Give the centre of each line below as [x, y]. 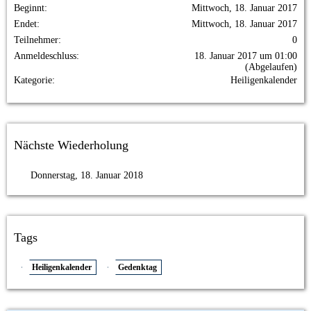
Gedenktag [137, 267]
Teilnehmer [36, 40]
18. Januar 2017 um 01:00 [246, 56]
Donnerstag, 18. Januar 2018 [87, 175]
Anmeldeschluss [45, 56]
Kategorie [33, 80]
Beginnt [29, 8]
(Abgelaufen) [271, 67]
